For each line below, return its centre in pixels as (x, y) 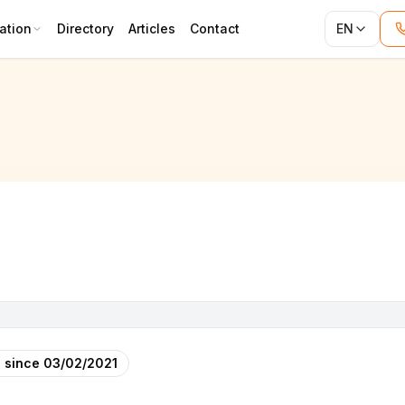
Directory (85, 28)
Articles (152, 28)
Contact (215, 28)
